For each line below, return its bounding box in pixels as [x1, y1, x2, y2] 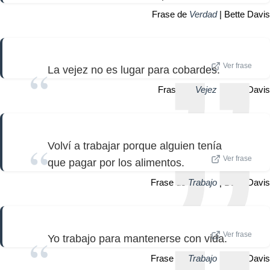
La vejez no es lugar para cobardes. [48, 64, 220, 77]
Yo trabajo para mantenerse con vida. [48, 232, 227, 245]
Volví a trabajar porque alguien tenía [48, 139, 222, 152]
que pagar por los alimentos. [48, 156, 184, 169]
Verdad [189, 8, 217, 19]
